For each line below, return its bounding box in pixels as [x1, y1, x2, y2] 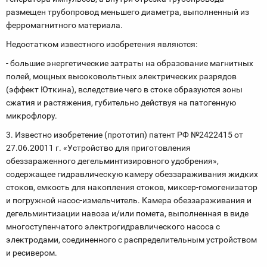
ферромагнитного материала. [6, 20, 123, 30]
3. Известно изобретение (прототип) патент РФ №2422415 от [6, 130, 243, 139]
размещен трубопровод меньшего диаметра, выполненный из [6, 7, 249, 17]
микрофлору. [6, 111, 57, 120]
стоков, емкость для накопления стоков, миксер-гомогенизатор [6, 182, 257, 192]
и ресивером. [6, 248, 57, 257]
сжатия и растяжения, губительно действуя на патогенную [6, 98, 236, 107]
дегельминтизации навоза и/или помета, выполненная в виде [6, 209, 249, 218]
